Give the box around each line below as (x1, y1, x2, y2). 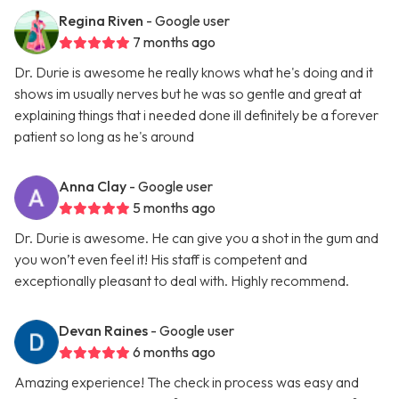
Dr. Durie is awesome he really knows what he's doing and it (14, 63, 373, 82)
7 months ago (133, 33, 216, 52)
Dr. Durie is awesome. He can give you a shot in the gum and (14, 229, 379, 248)
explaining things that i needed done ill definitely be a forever (14, 106, 379, 125)
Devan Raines (59, 322, 148, 340)
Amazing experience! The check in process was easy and (14, 373, 359, 392)
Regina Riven (59, 12, 143, 30)
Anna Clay (59, 177, 126, 196)
